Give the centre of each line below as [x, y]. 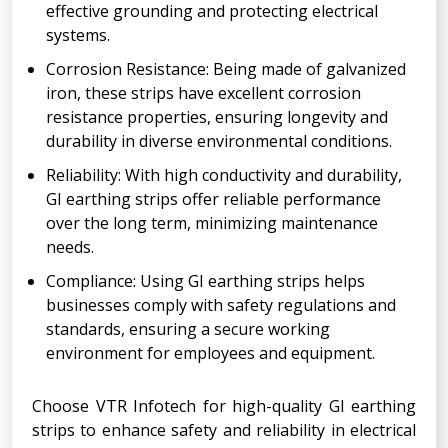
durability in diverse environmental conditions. [219, 140]
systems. [78, 34]
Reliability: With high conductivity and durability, [224, 174]
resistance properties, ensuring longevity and [217, 116]
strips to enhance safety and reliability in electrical [224, 429]
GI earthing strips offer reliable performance [213, 198]
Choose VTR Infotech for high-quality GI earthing [224, 405]
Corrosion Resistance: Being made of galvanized [226, 68]
